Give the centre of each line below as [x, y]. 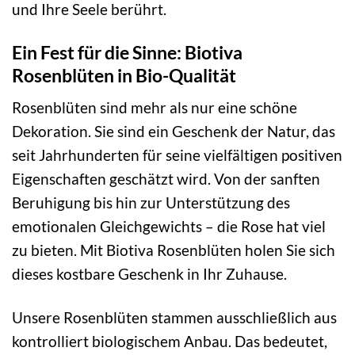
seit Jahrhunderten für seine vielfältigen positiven [177, 155]
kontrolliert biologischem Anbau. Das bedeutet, [170, 341]
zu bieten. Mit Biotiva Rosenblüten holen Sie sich [174, 250]
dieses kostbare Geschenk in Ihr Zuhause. [149, 274]
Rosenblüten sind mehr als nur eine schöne [155, 108]
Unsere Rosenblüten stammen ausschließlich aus [174, 317]
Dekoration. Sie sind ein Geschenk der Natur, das [174, 132]
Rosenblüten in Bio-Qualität [124, 75]
